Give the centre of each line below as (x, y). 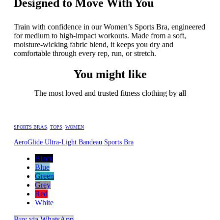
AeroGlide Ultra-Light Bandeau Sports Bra (119, 142)
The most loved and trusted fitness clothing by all (110, 93)
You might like (110, 74)
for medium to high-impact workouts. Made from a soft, (100, 36)
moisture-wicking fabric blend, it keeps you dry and (94, 45)
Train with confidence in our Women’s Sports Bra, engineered (110, 27)
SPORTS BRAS (30, 127)
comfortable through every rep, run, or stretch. (85, 54)
